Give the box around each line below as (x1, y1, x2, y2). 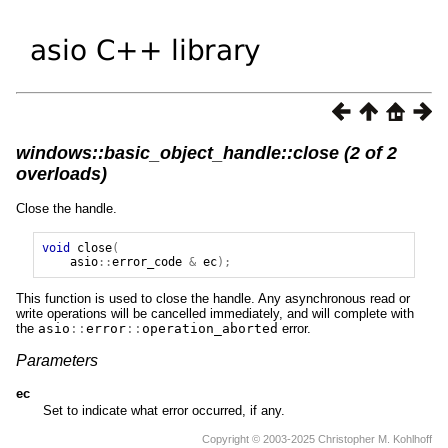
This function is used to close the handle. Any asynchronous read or (16, 290, 410, 306)
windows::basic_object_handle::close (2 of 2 (16, 142, 397, 163)
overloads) (16, 163, 107, 184)
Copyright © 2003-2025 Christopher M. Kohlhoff (202, 432, 432, 445)
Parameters (16, 351, 98, 369)
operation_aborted (142, 320, 278, 336)
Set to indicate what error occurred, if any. (42, 402, 285, 418)
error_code (111, 254, 182, 269)
